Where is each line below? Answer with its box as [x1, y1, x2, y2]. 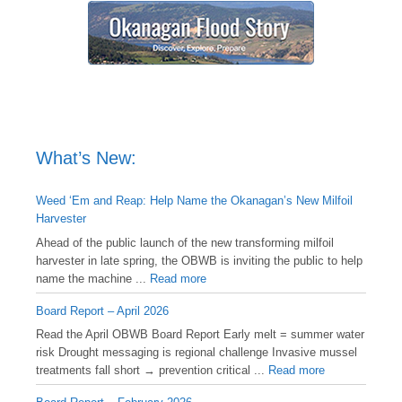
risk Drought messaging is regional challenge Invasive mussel [36, 345, 357, 360]
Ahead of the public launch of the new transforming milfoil [36, 235, 334, 249]
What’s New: [36, 148, 136, 169]
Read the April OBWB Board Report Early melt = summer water [36, 328, 364, 342]
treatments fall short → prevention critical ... [36, 363, 268, 378]
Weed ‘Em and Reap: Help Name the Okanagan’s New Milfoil [36, 194, 353, 208]
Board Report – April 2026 [36, 303, 169, 318]
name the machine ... [36, 271, 150, 285]
